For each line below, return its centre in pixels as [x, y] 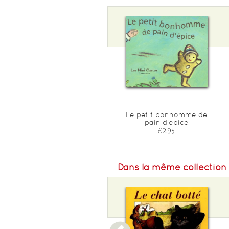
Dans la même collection [172, 167]
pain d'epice [166, 122]
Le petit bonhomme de [166, 114]
